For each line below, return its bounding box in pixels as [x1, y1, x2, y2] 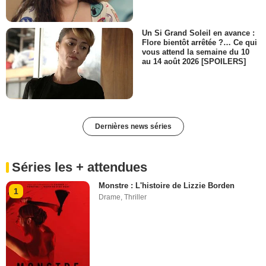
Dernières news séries [94, 122, 172, 131]
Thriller [124, 193, 147, 202]
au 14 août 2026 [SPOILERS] [142, 57, 246, 66]
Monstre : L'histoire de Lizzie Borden [99, 181, 235, 191]
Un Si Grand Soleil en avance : [142, 28, 255, 37]
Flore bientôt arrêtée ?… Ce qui [142, 38, 257, 47]
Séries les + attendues [12, 160, 147, 175]
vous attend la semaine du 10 [142, 47, 249, 57]
